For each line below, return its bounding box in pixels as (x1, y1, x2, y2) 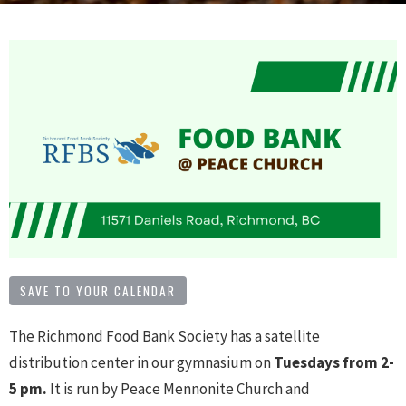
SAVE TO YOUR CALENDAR (20, 281, 176, 300)
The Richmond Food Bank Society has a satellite (9, 325, 320, 346)
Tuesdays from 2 (274, 352, 389, 372)
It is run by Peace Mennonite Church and (50, 378, 310, 399)
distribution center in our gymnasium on (9, 352, 271, 372)
